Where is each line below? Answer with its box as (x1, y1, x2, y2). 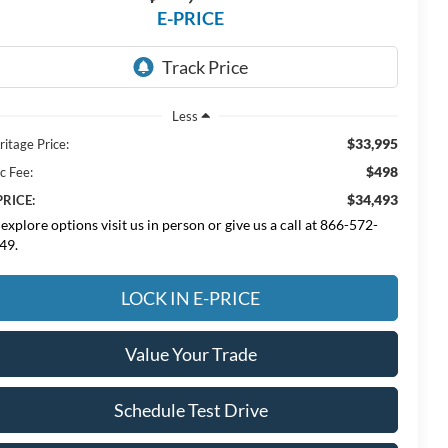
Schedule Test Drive (113, 398, 268, 421)
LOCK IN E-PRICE (121, 286, 260, 309)
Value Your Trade (124, 342, 257, 365)
